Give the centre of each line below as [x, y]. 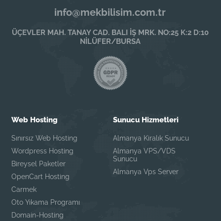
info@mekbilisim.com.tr [110, 12]
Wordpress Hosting [43, 151]
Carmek [24, 189]
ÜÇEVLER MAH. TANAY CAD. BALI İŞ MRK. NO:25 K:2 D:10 [110, 32]
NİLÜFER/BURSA [110, 41]
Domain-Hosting [38, 215]
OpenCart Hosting [41, 176]
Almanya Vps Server [146, 171]
